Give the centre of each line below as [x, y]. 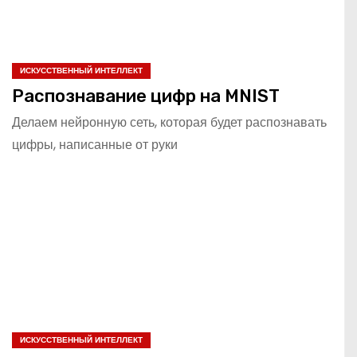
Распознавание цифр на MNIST [146, 96]
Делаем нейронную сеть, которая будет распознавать [169, 122]
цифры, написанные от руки [95, 144]
